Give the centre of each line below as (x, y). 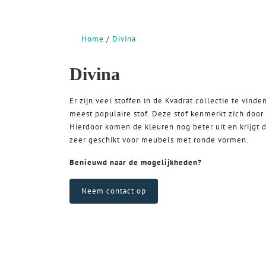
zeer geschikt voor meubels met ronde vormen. (159, 140)
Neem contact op (114, 191)
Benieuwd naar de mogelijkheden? (136, 163)
